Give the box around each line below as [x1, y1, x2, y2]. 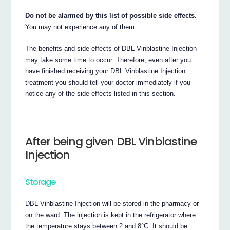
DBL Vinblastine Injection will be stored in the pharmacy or [25, 200, 199, 208]
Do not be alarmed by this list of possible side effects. [25, 12, 197, 20]
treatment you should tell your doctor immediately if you [25, 79, 191, 87]
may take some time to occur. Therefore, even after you [25, 56, 191, 64]
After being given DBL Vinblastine [25, 133, 197, 150]
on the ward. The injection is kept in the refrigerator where [25, 211, 196, 219]
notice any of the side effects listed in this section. [25, 90, 176, 98]
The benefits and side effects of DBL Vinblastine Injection [25, 45, 197, 53]
